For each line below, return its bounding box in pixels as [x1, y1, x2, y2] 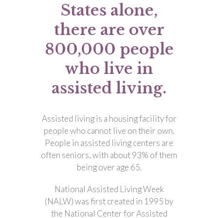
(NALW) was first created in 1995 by [45, 196, 173, 206]
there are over [54, 20, 164, 39]
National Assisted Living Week [54, 184, 164, 194]
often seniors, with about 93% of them [41, 150, 177, 160]
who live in [65, 59, 153, 78]
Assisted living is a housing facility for [41, 113, 177, 124]
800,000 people [44, 40, 174, 58]
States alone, [60, 1, 158, 19]
